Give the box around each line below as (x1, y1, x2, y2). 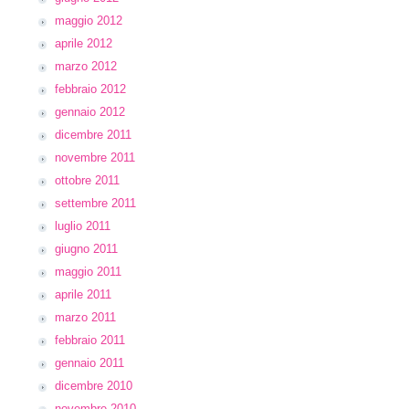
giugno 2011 (55, 242, 118, 256)
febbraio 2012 (55, 82, 126, 96)
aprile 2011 (55, 288, 111, 301)
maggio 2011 (55, 265, 121, 278)
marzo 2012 (55, 59, 117, 73)
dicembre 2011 (55, 128, 131, 142)
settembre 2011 (55, 196, 136, 210)
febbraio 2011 (55, 333, 125, 347)
